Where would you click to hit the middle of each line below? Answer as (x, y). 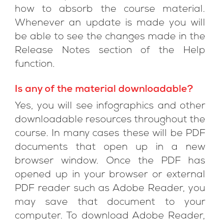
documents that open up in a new (110, 148)
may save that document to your (110, 203)
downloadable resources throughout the (110, 120)
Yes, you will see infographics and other (110, 107)
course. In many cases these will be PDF (110, 134)
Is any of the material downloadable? (104, 90)
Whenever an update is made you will (110, 24)
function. (35, 65)
